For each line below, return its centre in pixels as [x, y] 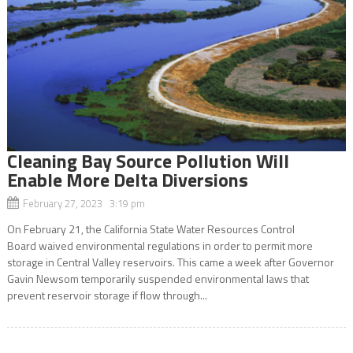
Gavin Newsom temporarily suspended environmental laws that [158, 278]
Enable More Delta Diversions [127, 179]
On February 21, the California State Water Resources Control [150, 229]
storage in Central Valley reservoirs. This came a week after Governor [170, 262]
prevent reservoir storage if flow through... [107, 295]
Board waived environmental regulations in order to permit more [160, 245]
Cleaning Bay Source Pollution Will [148, 160]
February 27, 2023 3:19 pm [84, 203]
